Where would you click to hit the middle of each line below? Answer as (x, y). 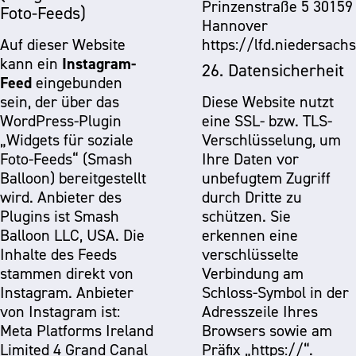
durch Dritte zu (252, 197)
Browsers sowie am (267, 331)
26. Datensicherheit (273, 70)
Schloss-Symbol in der (275, 292)
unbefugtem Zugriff (266, 178)
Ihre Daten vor (250, 159)
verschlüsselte (250, 254)
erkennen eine (250, 235)
